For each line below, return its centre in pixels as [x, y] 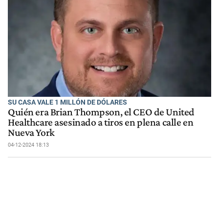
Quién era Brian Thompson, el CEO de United [101, 112]
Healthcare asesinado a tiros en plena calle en [101, 122]
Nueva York [31, 132]
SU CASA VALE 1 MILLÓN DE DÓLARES [67, 102]
